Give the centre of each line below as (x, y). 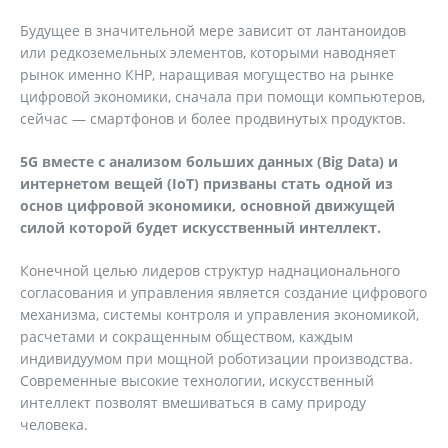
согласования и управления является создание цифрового (223, 292)
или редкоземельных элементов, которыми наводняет (208, 52)
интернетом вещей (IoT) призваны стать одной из (206, 183)
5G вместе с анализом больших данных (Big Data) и (209, 161)
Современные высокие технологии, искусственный (197, 380)
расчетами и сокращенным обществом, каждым (186, 336)
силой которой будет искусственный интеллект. (200, 227)
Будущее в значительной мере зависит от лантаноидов (213, 30)
